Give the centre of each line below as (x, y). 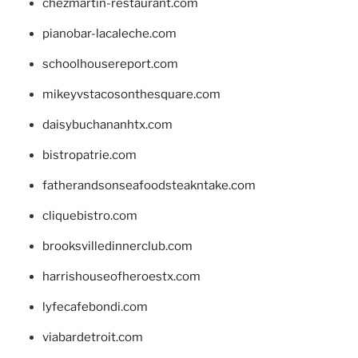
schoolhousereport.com (110, 64)
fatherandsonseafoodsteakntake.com (149, 185)
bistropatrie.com (89, 155)
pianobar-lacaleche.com (109, 33)
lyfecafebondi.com (95, 306)
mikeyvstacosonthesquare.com (131, 94)
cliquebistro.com (89, 215)
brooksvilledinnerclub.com (117, 246)
